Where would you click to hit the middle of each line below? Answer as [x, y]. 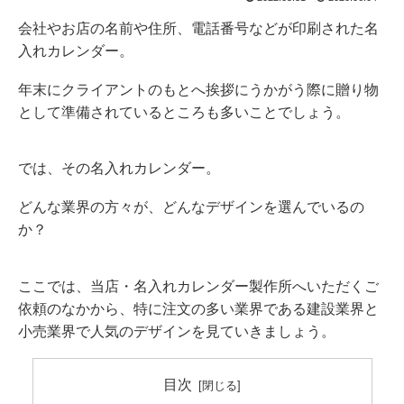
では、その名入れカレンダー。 [119, 169]
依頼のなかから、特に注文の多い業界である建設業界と [198, 308]
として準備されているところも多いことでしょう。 [184, 112]
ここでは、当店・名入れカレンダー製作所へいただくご [198, 286]
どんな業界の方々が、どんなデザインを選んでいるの [191, 207]
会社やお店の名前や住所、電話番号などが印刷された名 [198, 29]
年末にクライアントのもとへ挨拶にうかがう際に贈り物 [198, 89]
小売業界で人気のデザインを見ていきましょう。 [177, 331]
